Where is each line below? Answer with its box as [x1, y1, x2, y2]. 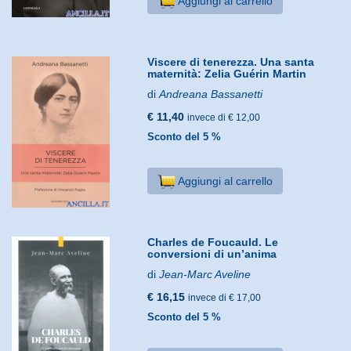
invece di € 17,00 [188, 291, 262, 303]
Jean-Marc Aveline [159, 267, 251, 280]
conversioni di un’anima [147, 247, 277, 260]
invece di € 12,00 [187, 111, 261, 123]
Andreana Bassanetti [159, 87, 263, 100]
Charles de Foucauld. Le [147, 235, 279, 248]
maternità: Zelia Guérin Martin [147, 67, 307, 80]
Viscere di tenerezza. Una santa [147, 55, 315, 68]
